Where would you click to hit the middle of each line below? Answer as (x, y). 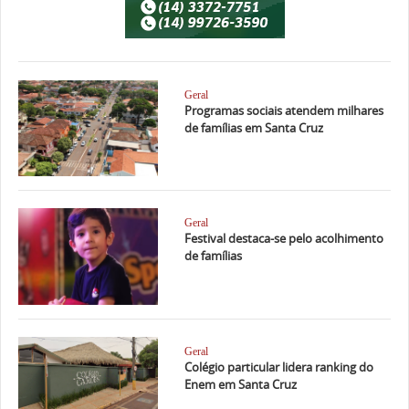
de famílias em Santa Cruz (253, 127)
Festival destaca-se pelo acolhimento (283, 239)
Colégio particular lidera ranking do (278, 367)
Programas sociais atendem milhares (283, 110)
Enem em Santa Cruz (240, 385)
